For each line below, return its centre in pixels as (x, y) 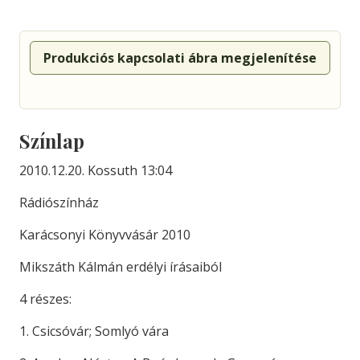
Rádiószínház (59, 203)
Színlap (52, 141)
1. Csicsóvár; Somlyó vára (94, 331)
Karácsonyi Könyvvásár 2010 (105, 235)
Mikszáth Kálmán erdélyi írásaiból (121, 267)
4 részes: (45, 299)
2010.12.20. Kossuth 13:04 (96, 171)
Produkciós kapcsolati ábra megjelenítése (180, 58)
